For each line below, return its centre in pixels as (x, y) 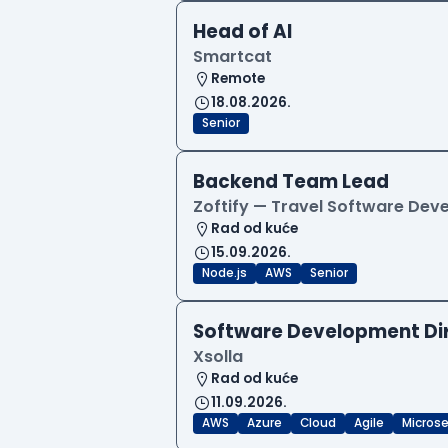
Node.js (224, 273)
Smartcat (232, 57)
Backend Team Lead (291, 182)
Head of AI (242, 32)
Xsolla (218, 357)
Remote (238, 79)
